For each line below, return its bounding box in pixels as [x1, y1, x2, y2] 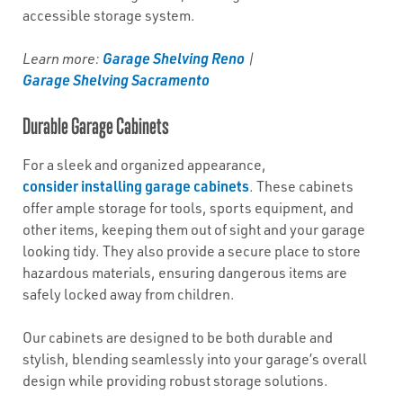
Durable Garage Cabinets [22, 112, 169, 139]
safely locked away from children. [22, 285, 235, 303]
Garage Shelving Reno [103, 49, 245, 67]
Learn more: [22, 49, 103, 67]
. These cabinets [249, 177, 354, 195]
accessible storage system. [22, 6, 195, 24]
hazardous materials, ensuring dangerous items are [22, 264, 347, 282]
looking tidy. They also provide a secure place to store [22, 242, 361, 260]
